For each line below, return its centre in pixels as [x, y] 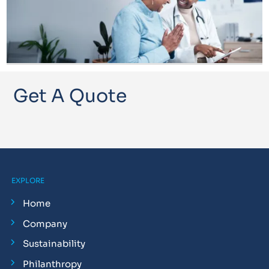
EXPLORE [28, 180]
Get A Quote [70, 96]
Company [45, 223]
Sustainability [54, 244]
